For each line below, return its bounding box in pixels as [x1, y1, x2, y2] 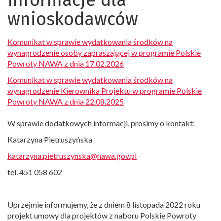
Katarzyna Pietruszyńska [7, 135, 92, 144]
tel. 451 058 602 [7, 167, 62, 177]
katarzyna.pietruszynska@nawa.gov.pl [7, 151, 137, 160]
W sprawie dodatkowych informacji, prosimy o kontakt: [7, 118, 195, 128]
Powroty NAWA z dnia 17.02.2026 [7, 59, 124, 68]
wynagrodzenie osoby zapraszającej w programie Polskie [7, 48, 201, 57]
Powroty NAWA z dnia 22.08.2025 [7, 97, 124, 106]
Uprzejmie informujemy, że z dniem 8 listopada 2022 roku [7, 200, 200, 209]
